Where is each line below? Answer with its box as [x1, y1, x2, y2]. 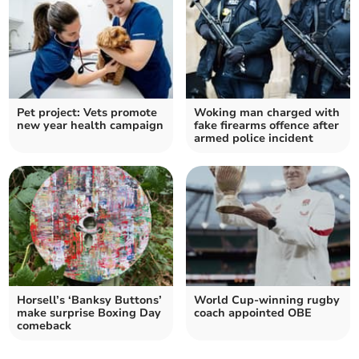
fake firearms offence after [194, 117, 339, 133]
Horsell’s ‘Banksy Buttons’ [17, 292, 163, 308]
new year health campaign [17, 117, 164, 133]
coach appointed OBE [194, 305, 312, 321]
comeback [17, 317, 72, 333]
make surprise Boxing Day [17, 305, 162, 321]
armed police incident [194, 130, 313, 146]
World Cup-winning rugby [194, 292, 340, 308]
